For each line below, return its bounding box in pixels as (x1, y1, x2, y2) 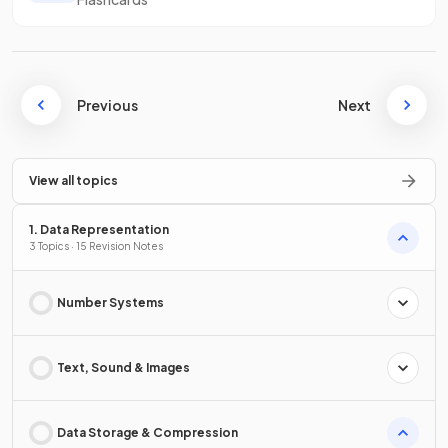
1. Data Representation (29, 222, 169, 237)
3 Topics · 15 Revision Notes (29, 240, 163, 252)
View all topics (29, 173, 118, 188)
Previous (77, 96, 138, 114)
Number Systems (57, 295, 164, 310)
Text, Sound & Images (57, 360, 190, 375)
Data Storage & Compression (57, 425, 238, 440)
